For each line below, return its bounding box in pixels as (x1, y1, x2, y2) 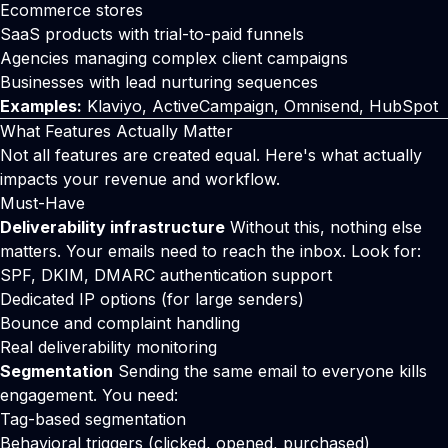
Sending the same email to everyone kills (113, 361, 427, 381)
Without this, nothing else (225, 217, 422, 237)
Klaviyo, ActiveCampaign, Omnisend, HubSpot (82, 96, 438, 116)
